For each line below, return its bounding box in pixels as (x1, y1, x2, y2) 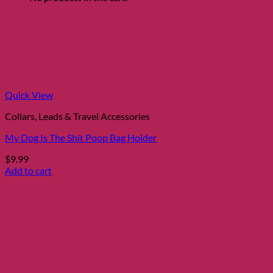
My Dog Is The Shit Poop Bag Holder (5, 131, 157, 143)
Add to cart (5, 164, 52, 176)
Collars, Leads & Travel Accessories (5, 110, 150, 122)
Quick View (5, 88, 53, 101)
